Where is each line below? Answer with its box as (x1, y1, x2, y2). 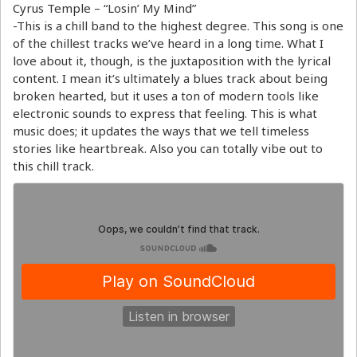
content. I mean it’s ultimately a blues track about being (13, 69, 328, 86)
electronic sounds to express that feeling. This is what (13, 104, 317, 121)
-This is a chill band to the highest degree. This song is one (13, 17, 343, 33)
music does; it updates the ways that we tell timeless (13, 122, 309, 139)
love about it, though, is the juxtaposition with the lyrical (13, 52, 331, 69)
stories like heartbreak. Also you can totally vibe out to (13, 139, 323, 156)
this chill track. (13, 157, 94, 174)
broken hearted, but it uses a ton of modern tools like (13, 87, 319, 104)
